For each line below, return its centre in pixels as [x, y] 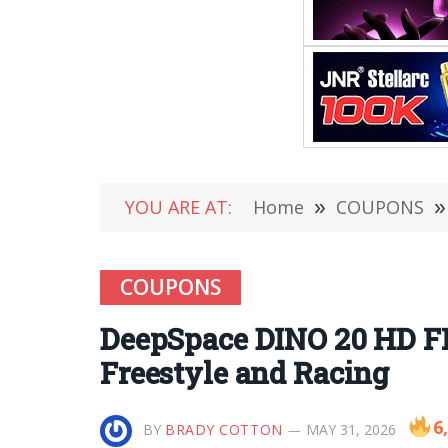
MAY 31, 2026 [350, 429]
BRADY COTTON [224, 429]
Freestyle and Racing [245, 373]
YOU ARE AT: [178, 207]
